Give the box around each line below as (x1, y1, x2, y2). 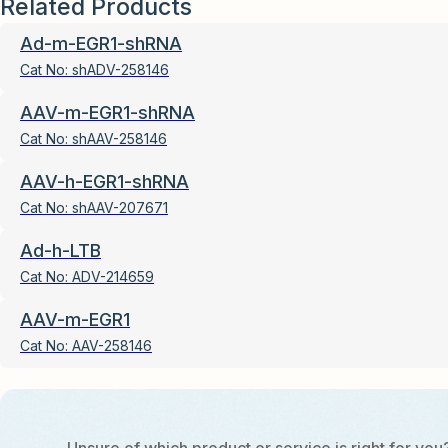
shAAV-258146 (72, 130, 167, 148)
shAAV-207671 (72, 199, 168, 217)
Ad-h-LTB (20, 240, 101, 262)
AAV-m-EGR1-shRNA (20, 102, 195, 124)
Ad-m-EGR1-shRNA (20, 33, 182, 55)
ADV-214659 (72, 268, 154, 286)
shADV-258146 (72, 61, 169, 79)
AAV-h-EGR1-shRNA (20, 171, 189, 193)
